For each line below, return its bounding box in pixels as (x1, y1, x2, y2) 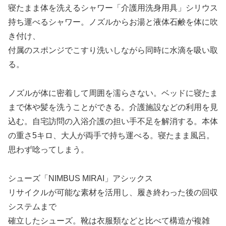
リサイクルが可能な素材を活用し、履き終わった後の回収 (8, 188, 218, 197)
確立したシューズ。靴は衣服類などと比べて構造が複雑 (8, 216, 210, 225)
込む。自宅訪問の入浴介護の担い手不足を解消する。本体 (8, 117, 218, 126)
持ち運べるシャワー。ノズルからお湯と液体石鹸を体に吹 (8, 18, 218, 27)
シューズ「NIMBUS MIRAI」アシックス (8, 174, 153, 183)
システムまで (8, 202, 56, 211)
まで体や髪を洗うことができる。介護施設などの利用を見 (8, 102, 218, 111)
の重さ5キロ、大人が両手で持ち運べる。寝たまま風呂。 (8, 131, 214, 140)
